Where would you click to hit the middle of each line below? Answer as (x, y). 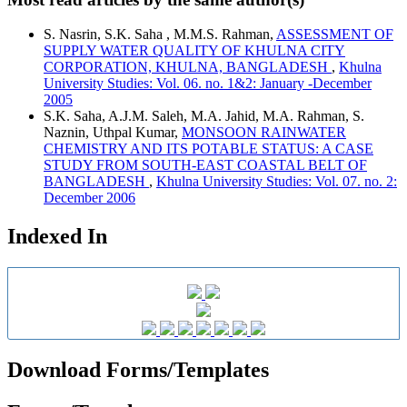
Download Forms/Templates (138, 370)
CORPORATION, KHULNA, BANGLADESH (188, 67)
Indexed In (57, 237)
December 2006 (89, 198)
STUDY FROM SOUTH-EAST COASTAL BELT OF (205, 165)
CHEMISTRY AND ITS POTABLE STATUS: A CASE (208, 149)
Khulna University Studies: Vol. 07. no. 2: (277, 182)
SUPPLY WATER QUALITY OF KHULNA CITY (194, 51)
